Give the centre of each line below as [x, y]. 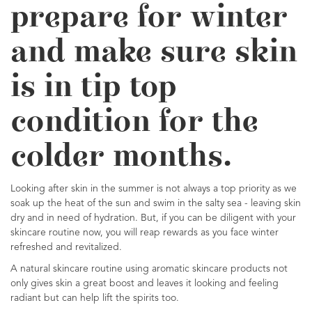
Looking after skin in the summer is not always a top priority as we [154, 189]
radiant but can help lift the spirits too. [95, 298]
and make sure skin [154, 53]
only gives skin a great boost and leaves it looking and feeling [145, 283]
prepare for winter [149, 18]
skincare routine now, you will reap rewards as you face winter [145, 233]
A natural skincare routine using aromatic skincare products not [149, 269]
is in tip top [94, 88]
